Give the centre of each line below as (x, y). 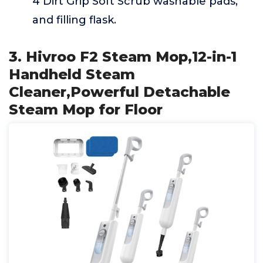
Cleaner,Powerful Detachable (119, 92)
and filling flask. (74, 20)
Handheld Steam (72, 74)
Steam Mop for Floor (86, 109)
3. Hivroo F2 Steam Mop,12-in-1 (123, 57)
